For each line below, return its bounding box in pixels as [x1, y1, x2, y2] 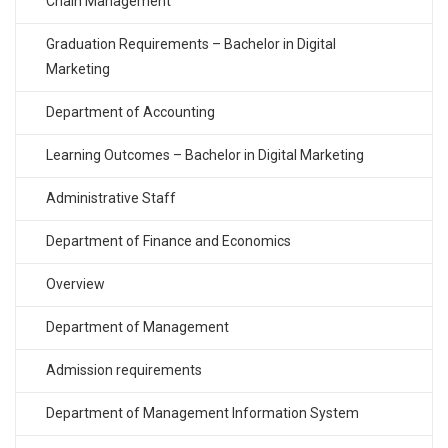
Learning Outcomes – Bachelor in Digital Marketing [46, 147, 364, 164]
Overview [46, 276, 105, 293]
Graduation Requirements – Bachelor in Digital [46, 36, 336, 53]
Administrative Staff [46, 190, 176, 207]
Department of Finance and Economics [46, 233, 291, 250]
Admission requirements [46, 362, 202, 379]
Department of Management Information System [46, 405, 359, 422]
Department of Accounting [46, 104, 215, 121]
